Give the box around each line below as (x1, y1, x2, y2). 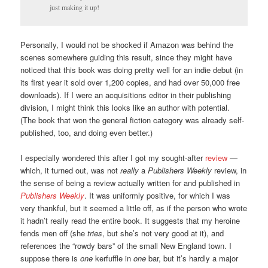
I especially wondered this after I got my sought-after (20, 152, 206, 164)
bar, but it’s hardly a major (146, 252, 239, 264)
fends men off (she (20, 227, 88, 239)
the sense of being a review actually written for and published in (20, 177, 240, 189)
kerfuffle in (93, 252, 134, 264)
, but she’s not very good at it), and (102, 227, 224, 239)
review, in (212, 165, 247, 176)
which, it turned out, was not (20, 165, 118, 176)
